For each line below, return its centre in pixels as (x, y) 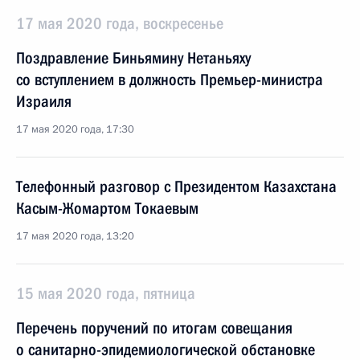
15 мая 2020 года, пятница (106, 293)
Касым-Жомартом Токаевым (107, 208)
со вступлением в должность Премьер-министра (170, 80)
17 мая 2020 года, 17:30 (75, 129)
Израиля (44, 101)
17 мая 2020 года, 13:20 (75, 236)
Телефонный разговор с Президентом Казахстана (176, 186)
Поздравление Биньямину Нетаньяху (133, 58)
